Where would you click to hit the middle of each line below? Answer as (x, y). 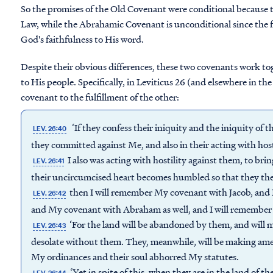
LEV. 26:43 (50, 225)
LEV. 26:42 (50, 193)
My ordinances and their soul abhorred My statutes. (135, 257)
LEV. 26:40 (50, 129)
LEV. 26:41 (49, 161)
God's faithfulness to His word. (83, 39)
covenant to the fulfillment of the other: (100, 97)
